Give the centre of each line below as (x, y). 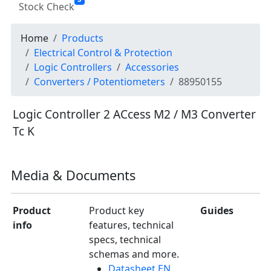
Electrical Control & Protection (103, 53)
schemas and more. (134, 254)
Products (83, 38)
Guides (217, 211)
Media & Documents (73, 175)
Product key (116, 211)
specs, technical (125, 240)
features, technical (131, 225)
